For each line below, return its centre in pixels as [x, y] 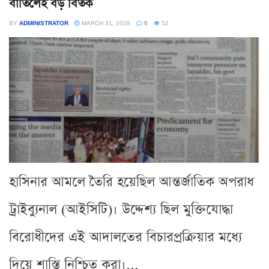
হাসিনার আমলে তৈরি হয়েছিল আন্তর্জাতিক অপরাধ [131, 182]
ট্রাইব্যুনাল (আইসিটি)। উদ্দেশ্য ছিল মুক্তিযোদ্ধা [121, 210]
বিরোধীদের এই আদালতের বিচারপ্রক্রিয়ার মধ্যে [125, 237]
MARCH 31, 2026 [105, 23]
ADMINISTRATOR [44, 23]
